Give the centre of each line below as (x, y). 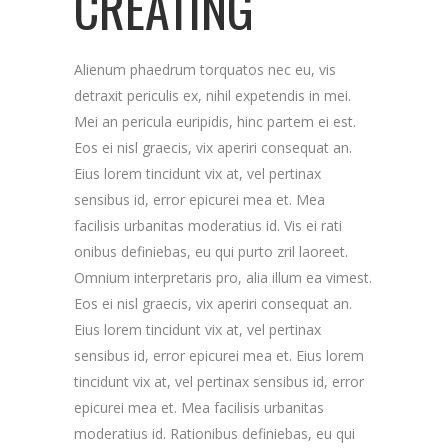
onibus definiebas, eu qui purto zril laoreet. (211, 251)
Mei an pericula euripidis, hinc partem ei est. (215, 121)
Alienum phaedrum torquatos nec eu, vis (205, 69)
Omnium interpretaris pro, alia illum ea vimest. (223, 277)
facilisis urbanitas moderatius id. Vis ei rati (208, 225)
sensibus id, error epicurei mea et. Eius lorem (219, 355)
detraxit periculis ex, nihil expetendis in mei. (212, 95)
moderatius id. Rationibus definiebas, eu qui (214, 433)
